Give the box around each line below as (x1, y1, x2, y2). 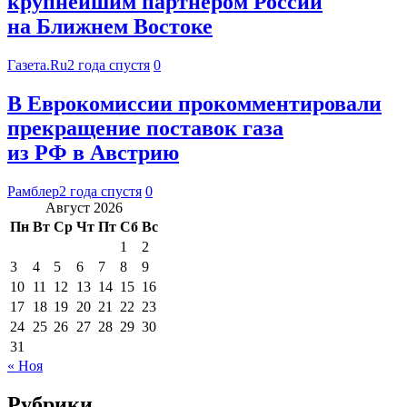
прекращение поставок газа (7, 116, 283, 141)
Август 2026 (45, 199, 123, 215)
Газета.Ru (7, 57, 67, 74)
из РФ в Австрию (7, 141, 179, 165)
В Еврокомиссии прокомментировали (7, 92, 382, 116)
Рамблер (7, 183, 59, 199)
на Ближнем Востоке (7, 15, 213, 39)
